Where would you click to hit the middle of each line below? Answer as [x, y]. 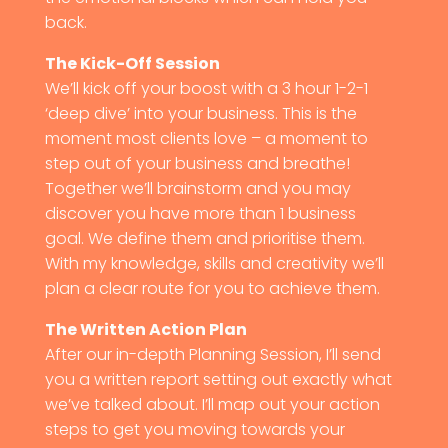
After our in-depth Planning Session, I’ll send [212, 354]
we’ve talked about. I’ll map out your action [212, 404]
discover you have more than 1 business [200, 213]
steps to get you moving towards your [194, 429]
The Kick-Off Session [132, 63]
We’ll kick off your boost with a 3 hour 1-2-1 [206, 88]
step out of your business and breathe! [197, 163]
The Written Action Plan [145, 329]
